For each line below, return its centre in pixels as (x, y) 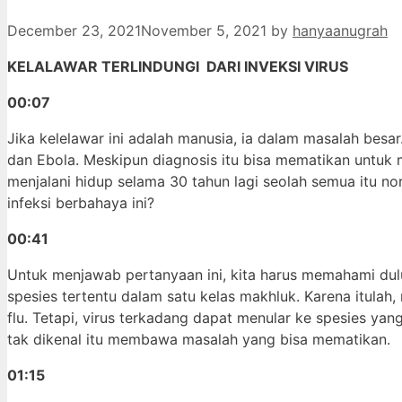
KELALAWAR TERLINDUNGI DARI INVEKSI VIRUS (178, 67)
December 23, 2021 (74, 31)
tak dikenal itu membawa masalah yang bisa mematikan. (199, 340)
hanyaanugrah (340, 31)
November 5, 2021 (204, 31)
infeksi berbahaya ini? (81, 203)
